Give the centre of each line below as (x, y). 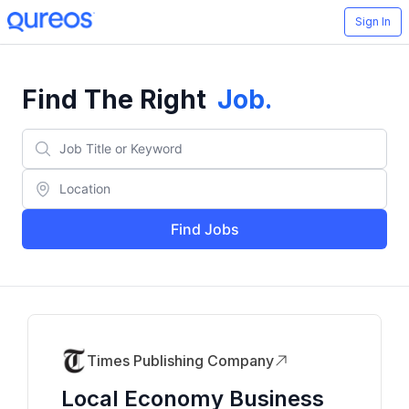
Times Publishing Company (180, 361)
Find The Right (114, 100)
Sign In (373, 21)
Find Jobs (204, 229)
